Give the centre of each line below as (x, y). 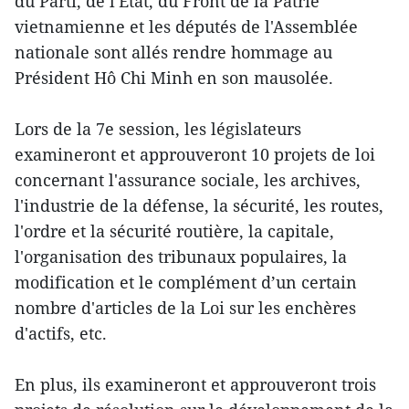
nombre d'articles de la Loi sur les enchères (185, 307)
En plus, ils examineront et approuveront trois (195, 384)
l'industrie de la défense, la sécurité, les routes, (199, 205)
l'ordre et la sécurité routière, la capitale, (174, 231)
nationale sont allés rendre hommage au (173, 52)
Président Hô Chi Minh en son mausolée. (174, 77)
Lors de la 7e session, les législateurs (158, 128)
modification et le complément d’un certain (186, 282)
